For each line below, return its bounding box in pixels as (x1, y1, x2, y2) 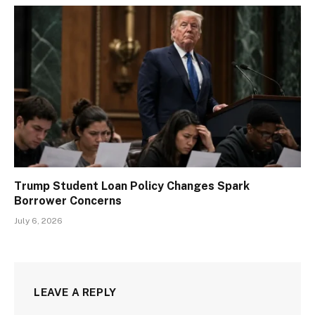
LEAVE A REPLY (34, 285, 117, 298)
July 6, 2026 (14, 215, 63, 226)
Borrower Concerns (14, 193, 122, 207)
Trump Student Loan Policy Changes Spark (14, 179, 250, 193)
